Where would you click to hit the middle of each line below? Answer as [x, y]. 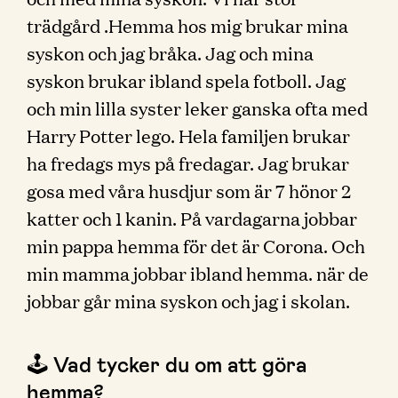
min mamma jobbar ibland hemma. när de [198, 273]
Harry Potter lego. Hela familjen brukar [188, 135]
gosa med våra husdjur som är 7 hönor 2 [189, 190]
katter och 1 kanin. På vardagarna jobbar [192, 218]
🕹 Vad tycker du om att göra [167, 364]
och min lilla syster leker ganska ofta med [197, 107]
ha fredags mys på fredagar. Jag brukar [188, 163]
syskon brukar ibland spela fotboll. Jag [186, 80]
